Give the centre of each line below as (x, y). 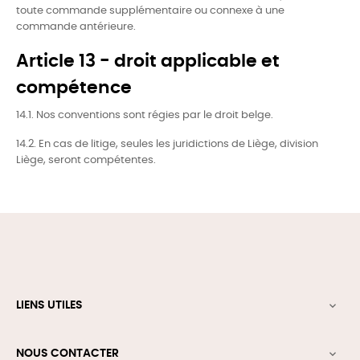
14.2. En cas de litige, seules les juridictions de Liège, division (167, 144)
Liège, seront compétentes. (86, 160)
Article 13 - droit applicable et (148, 61)
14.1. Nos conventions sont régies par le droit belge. (145, 115)
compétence (74, 88)
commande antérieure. (76, 27)
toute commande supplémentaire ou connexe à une (150, 11)
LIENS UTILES (49, 305)
